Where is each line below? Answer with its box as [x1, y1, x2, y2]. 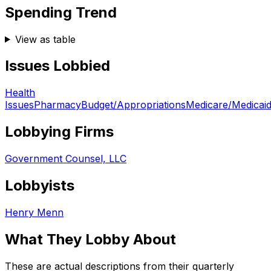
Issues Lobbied [5, 57, 110, 75]
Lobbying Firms [5, 123, 114, 141]
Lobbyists [5, 177, 74, 195]
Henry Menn [5, 206, 64, 218]
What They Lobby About [5, 230, 176, 248]
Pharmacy [34, 99, 81, 111]
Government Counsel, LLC [5, 152, 126, 165]
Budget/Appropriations [81, 99, 186, 111]
